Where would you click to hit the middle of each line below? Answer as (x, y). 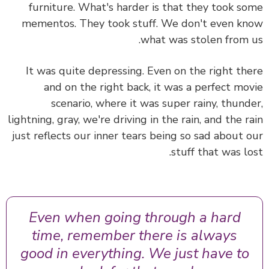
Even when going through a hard (153, 218)
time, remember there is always (153, 236)
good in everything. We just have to (153, 254)
